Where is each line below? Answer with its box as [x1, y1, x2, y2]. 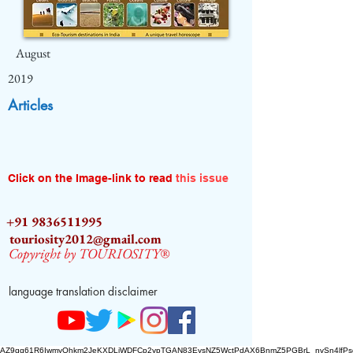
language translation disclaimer [9, 284, 158, 299]
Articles [8, 95, 53, 114]
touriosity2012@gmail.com [9, 230, 162, 247]
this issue [176, 172, 229, 184]
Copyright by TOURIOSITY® [9, 244, 169, 262]
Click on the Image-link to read [8, 172, 176, 184]
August [16, 45, 50, 61]
